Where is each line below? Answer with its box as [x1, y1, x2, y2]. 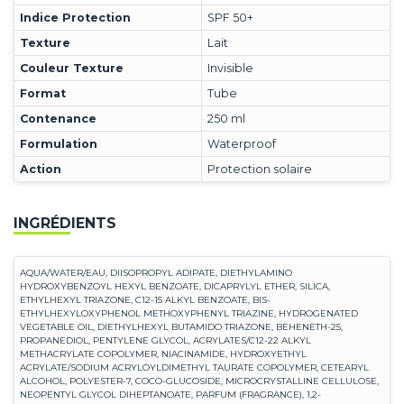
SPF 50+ [207, 10, 253, 24]
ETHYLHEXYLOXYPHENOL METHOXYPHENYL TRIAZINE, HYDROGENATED [20, 307, 358, 319]
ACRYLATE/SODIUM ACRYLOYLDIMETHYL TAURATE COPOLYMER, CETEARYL [20, 361, 369, 373]
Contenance [20, 111, 96, 125]
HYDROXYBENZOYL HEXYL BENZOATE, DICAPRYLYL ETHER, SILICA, [20, 280, 330, 292]
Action [20, 161, 61, 176]
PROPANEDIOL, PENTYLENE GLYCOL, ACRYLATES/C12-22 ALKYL [20, 334, 311, 346]
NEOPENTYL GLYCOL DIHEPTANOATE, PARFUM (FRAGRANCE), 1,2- [20, 388, 321, 400]
